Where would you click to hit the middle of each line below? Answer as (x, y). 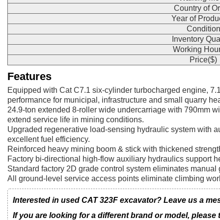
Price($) (203, 60)
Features (29, 77)
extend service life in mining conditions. (76, 120)
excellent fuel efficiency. (49, 139)
